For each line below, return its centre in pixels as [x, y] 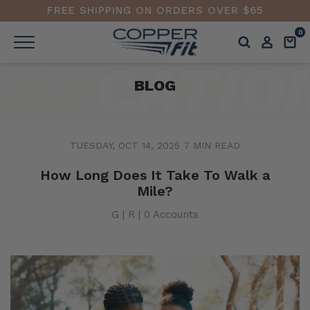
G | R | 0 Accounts [155, 215]
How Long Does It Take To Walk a [155, 175]
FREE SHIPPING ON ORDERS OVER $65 [155, 10]
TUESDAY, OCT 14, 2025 [125, 146]
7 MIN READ [212, 146]
